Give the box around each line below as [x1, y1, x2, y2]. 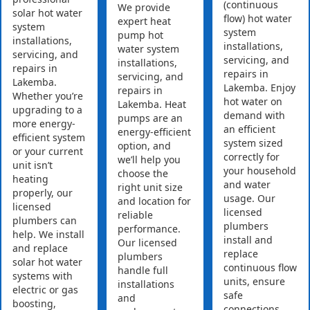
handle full [118, 264, 169, 277]
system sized [223, 136, 283, 150]
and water [223, 178, 271, 192]
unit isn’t [12, 158, 53, 172]
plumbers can [12, 214, 77, 228]
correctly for [223, 150, 280, 164]
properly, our [12, 186, 73, 200]
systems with [12, 269, 73, 283]
